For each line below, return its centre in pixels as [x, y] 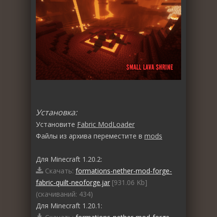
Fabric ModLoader [106, 124]
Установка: [56, 113]
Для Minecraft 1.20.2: [69, 159]
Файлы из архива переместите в [90, 136]
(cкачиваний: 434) [64, 194]
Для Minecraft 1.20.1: [69, 206]
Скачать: [59, 171]
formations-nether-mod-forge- [124, 171]
